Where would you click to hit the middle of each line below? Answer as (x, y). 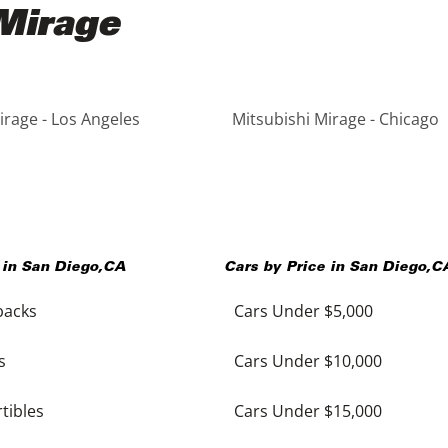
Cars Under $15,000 (308, 411)
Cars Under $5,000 (303, 311)
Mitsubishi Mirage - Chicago (335, 119)
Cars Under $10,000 (308, 361)
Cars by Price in (286, 268)
